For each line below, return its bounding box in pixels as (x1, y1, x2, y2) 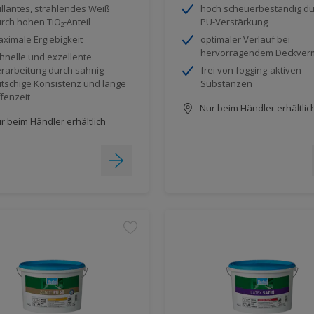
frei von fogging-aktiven (200, 63, 301, 76)
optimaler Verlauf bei (200, 32, 290, 46)
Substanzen (200, 76, 252, 90)
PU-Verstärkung (200, 15, 268, 28)
